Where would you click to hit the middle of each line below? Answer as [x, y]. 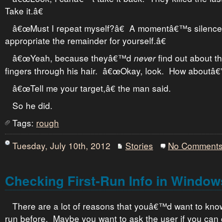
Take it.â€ [24, 11]
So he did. [32, 105]
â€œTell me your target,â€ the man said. [92, 88]
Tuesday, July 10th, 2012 [61, 145]
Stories [139, 145]
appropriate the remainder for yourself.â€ [85, 40]
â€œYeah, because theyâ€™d [73, 58]
